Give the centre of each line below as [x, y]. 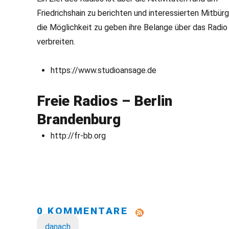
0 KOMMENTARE [86, 211]
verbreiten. [56, 42]
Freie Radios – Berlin [105, 101]
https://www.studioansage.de [104, 70]
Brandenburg [79, 119]
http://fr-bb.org [78, 136]
